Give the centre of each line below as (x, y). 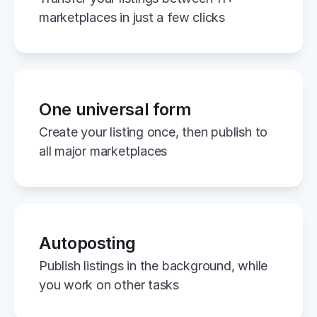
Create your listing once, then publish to (154, 132)
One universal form (115, 109)
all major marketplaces (103, 151)
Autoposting (88, 243)
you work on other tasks (109, 284)
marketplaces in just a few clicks (132, 17)
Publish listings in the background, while (154, 265)
